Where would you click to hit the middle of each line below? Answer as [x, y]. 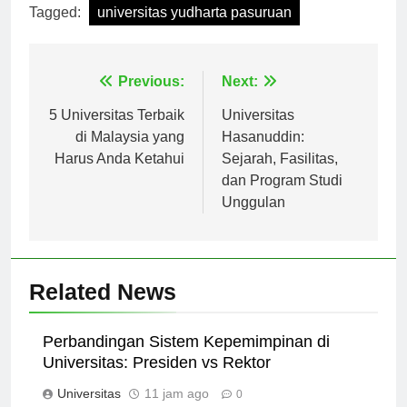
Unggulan [253, 218]
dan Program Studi [282, 196]
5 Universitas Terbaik [117, 131]
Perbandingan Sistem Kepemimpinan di [186, 357]
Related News [103, 308]
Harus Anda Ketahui [119, 174]
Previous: [151, 97]
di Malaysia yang [130, 153]
